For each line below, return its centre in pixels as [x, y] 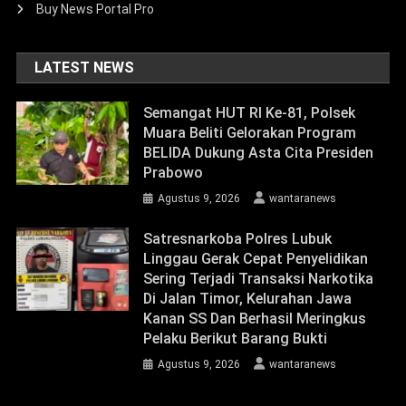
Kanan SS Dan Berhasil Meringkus [255, 318]
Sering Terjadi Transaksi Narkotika [259, 278]
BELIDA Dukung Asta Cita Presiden [259, 152]
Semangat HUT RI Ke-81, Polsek [250, 112]
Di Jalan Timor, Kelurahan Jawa [248, 298]
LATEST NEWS [85, 67]
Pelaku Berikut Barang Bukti [236, 338]
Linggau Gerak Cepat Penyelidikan [256, 258]
